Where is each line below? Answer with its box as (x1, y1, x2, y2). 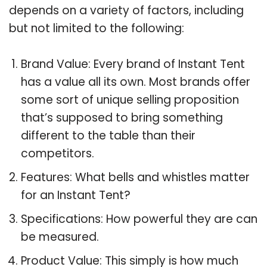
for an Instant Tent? (21, 187, 131, 203)
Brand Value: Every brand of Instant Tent (21, 55, 245, 72)
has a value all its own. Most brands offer (21, 73, 250, 90)
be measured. (21, 228, 99, 245)
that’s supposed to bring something (21, 109, 223, 126)
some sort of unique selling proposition (21, 91, 239, 108)
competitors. (21, 145, 94, 162)
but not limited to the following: (9, 20, 184, 36)
